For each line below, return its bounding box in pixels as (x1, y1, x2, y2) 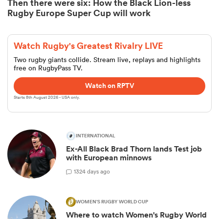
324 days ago (76, 167, 110, 175)
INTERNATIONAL (76, 132, 115, 140)
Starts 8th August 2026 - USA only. (14, 94, 80, 101)
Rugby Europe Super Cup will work (7, 7, 151, 19)
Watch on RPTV (85, 80, 134, 90)
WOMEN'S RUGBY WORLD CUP (76, 198, 148, 206)
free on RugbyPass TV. (14, 64, 83, 73)
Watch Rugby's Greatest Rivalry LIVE (14, 40, 163, 52)
